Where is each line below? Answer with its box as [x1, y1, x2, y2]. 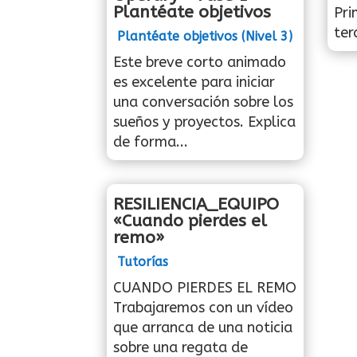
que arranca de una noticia [113, 318, 293, 336]
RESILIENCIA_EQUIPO [113, 194, 280, 214]
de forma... [113, 132, 189, 151]
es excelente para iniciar [113, 73, 276, 91]
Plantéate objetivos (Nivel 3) [117, 28, 293, 44]
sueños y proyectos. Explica [113, 112, 296, 131]
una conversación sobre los [113, 92, 294, 111]
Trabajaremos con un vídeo [113, 298, 294, 316]
